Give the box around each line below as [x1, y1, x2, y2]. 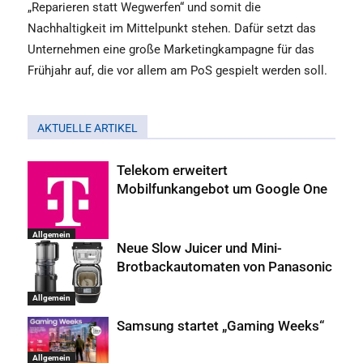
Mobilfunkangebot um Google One [117, 181, 327, 198]
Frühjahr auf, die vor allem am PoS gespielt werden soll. [28, 63, 327, 79]
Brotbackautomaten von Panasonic [117, 258, 332, 275]
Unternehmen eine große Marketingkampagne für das [28, 42, 314, 58]
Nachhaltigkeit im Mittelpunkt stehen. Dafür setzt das [28, 21, 316, 36]
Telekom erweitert [117, 162, 228, 179]
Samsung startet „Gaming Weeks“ [117, 318, 324, 335]
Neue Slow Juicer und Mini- [117, 240, 282, 257]
